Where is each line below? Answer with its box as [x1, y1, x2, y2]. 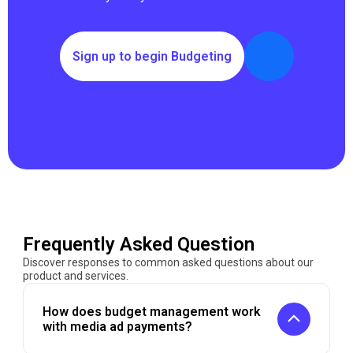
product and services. [22, 269, 128, 282]
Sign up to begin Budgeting [72, 48, 232, 64]
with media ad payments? [42, 319, 192, 334]
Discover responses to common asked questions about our [22, 256, 314, 269]
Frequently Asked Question [22, 233, 255, 255]
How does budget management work [42, 304, 261, 319]
